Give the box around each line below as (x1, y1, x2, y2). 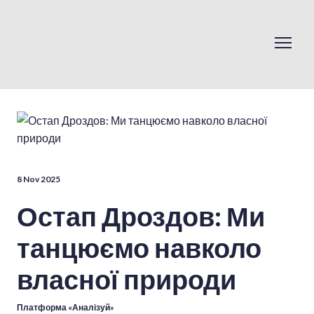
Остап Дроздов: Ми (17, 200, 265, 233)
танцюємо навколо (17, 231, 261, 264)
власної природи (17, 263, 236, 296)
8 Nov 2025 (17, 174, 60, 185)
